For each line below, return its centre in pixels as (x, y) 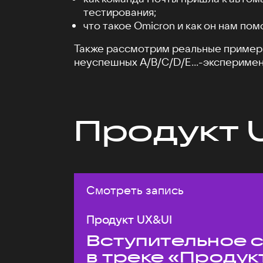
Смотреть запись (135, 190)
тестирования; (120, 12)
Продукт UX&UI (129, 219)
